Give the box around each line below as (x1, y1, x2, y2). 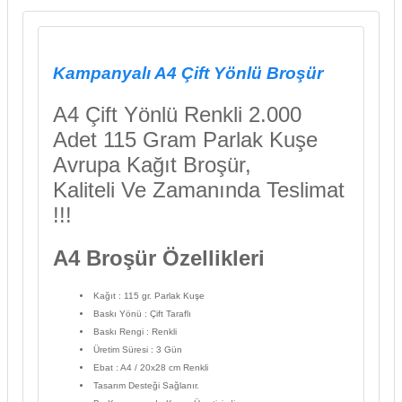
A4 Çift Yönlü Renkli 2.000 (53, 101, 301, 127)
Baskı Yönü (92, 308, 144, 319)
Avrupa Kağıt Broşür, (53, 152, 251, 177)
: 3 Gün (150, 344, 182, 354)
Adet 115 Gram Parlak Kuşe (53, 127, 318, 152)
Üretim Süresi (92, 344, 151, 354)
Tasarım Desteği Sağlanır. (92, 380, 199, 390)
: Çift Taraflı (144, 308, 191, 319)
